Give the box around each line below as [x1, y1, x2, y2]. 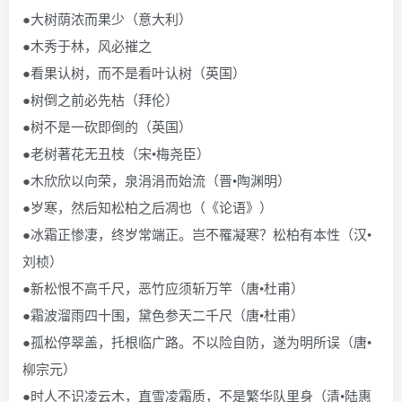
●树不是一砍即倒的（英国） [22, 117, 192, 135]
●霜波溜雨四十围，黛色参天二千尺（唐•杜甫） [22, 305, 304, 324]
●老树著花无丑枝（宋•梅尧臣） [22, 144, 210, 162]
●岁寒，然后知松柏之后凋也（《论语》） [22, 197, 273, 216]
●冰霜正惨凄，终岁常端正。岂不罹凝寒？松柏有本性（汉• [22, 224, 371, 243]
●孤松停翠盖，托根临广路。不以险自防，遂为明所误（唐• [22, 332, 371, 351]
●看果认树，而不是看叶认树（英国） [22, 63, 246, 82]
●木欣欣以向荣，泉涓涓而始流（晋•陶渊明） [22, 170, 291, 189]
